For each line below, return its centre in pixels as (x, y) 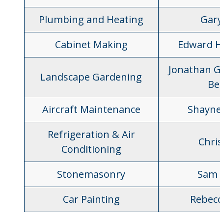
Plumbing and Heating (91, 19)
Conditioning (91, 149)
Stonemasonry (91, 174)
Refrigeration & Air (91, 134)
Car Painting (91, 199)
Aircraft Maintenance (91, 109)
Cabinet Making (91, 44)
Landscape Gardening (91, 77)
